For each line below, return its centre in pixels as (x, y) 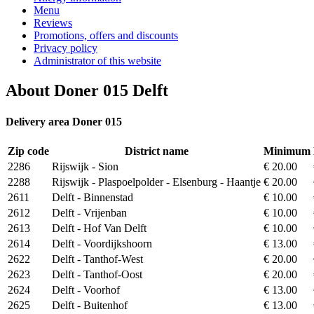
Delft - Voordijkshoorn (102, 243)
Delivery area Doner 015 (64, 121)
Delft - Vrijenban (89, 212)
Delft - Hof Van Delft (99, 228)
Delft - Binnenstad (93, 197)
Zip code (28, 151)
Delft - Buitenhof (90, 305)
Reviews (53, 23)
